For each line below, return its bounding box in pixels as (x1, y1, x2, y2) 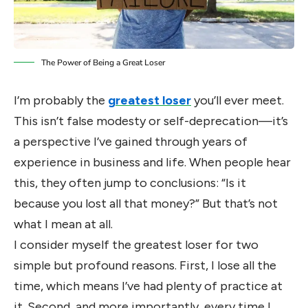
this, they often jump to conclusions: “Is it (14, 175, 246, 191)
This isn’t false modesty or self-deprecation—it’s (14, 113, 288, 129)
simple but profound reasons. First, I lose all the (14, 258, 276, 274)
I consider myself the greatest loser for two (14, 237, 258, 253)
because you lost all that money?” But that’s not (14, 196, 278, 212)
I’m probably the (14, 93, 108, 109)
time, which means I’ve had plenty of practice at (14, 278, 283, 294)
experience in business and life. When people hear (14, 155, 291, 170)
